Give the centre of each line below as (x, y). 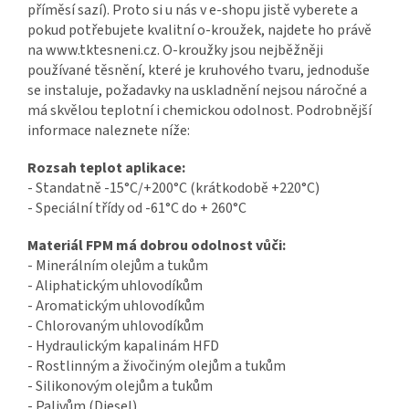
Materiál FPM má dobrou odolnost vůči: (157, 246)
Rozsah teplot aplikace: (106, 168)
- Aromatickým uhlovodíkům (116, 306)
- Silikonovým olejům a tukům (120, 387)
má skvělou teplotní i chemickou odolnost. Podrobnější (199, 111)
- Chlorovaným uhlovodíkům (115, 326)
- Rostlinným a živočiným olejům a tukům (157, 367)
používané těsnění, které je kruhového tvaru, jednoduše (199, 71)
